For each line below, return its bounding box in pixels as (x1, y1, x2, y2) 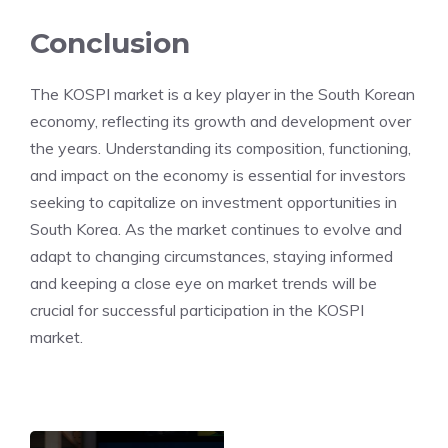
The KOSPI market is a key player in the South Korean (30, 84, 415, 104)
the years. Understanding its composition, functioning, (30, 138, 411, 158)
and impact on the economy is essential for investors (30, 165, 406, 185)
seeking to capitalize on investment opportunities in (30, 192, 397, 212)
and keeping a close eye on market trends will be (30, 273, 377, 293)
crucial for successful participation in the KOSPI (30, 300, 364, 320)
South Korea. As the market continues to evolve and (30, 219, 402, 239)
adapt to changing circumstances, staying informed (30, 246, 393, 266)
